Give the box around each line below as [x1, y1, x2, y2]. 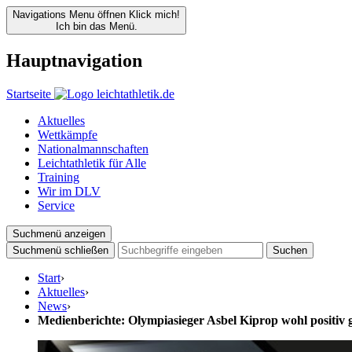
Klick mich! [129, 9, 180, 20]
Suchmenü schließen [13, 244, 108, 256]
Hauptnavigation [6, 49, 142, 71]
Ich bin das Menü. [55, 20, 137, 32]
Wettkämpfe [38, 127, 97, 141]
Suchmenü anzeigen [13, 227, 105, 240]
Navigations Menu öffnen [13, 9, 126, 20]
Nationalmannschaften [38, 141, 148, 156]
